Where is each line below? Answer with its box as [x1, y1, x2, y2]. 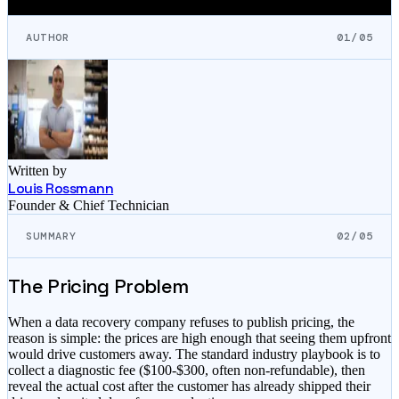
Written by [8, 163, 67, 178]
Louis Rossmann [8, 179, 114, 198]
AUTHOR [26, 30, 70, 45]
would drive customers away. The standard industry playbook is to [8, 346, 380, 362]
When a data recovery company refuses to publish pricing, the [8, 313, 354, 330]
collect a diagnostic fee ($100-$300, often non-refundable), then [8, 362, 365, 378]
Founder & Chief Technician [8, 198, 169, 213]
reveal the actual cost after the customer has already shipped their [8, 378, 370, 394]
